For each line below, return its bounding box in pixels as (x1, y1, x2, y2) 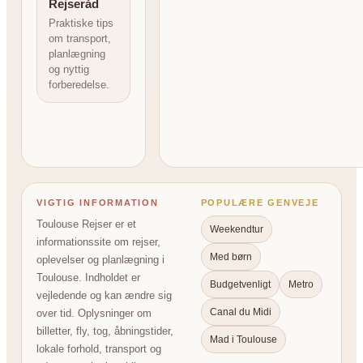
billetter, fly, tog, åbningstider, (36, 325, 173, 338)
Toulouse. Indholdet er (36, 271, 140, 284)
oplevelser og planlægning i (36, 254, 164, 267)
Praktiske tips (49, 17, 113, 30)
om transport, (49, 32, 111, 45)
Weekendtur (209, 224, 263, 236)
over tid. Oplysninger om (36, 307, 152, 320)
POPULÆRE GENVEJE (200, 198, 319, 208)
